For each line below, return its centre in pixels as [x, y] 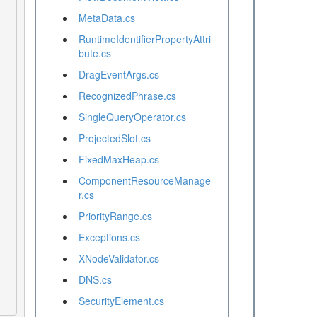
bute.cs [94, 53]
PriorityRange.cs [115, 216]
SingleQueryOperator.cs [132, 117]
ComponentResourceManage [144, 181]
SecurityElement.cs [121, 301]
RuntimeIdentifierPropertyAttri [144, 39]
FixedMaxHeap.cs [119, 160]
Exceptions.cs [109, 237]
